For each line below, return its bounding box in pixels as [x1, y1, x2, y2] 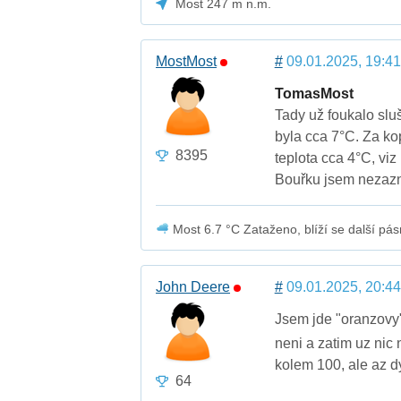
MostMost [156, 54, 218, 70]
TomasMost [274, 86, 354, 102]
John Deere [156, 279, 231, 295]
